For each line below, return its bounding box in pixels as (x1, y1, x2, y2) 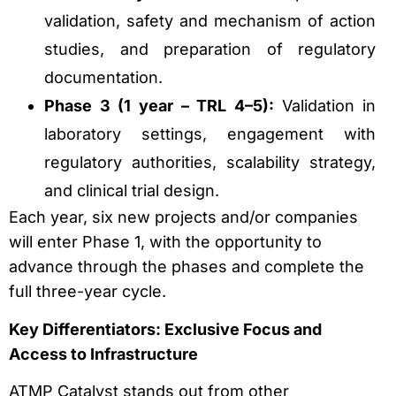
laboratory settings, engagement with (44, 125, 377, 144)
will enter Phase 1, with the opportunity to (9, 232, 322, 252)
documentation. (44, 68, 163, 88)
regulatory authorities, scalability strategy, (44, 153, 377, 172)
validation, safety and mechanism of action (44, 11, 377, 31)
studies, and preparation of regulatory (44, 40, 377, 59)
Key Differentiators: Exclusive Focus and (9, 319, 322, 339)
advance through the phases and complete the (9, 257, 364, 277)
